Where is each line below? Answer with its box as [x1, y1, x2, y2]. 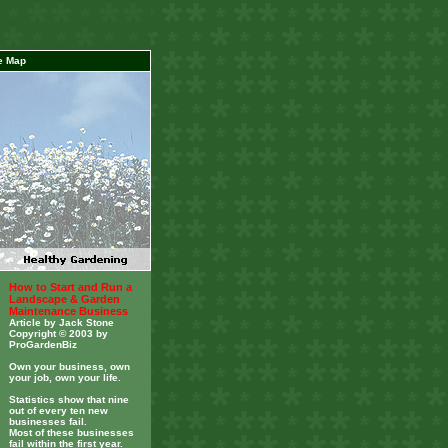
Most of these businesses [9, 427, 134, 438]
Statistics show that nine [9, 394, 129, 405]
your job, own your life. [9, 372, 121, 383]
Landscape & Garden [9, 293, 120, 305]
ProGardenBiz [9, 339, 77, 350]
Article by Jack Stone [9, 317, 114, 328]
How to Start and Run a [9, 281, 132, 293]
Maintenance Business [9, 305, 128, 317]
